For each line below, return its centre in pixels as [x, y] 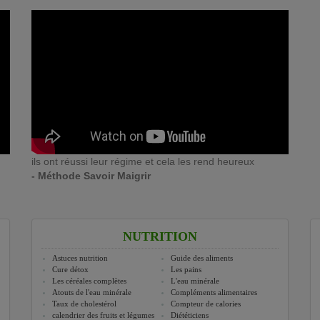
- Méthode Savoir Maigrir [91, 176]
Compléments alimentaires [214, 292]
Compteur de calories [206, 304]
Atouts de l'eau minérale [92, 292]
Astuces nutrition [80, 258]
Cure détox [70, 270]
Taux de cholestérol [84, 304]
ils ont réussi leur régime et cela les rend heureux [143, 162]
